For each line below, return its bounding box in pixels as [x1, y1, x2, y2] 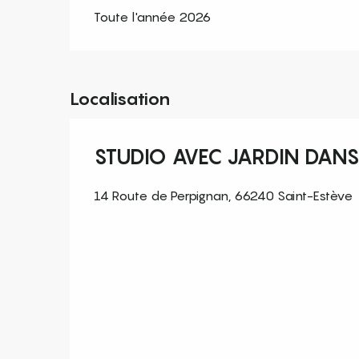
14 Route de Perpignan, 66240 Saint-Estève [94, 187, 353, 204]
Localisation [70, 87, 170, 109]
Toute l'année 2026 [94, 8, 212, 25]
